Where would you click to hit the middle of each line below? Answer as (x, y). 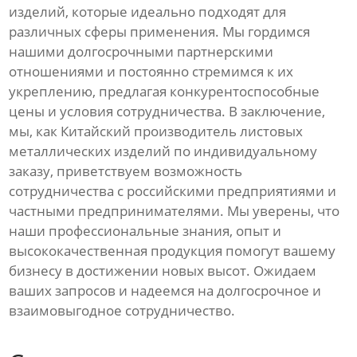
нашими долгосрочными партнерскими (141, 52)
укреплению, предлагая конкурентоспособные (165, 92)
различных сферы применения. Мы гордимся (160, 32)
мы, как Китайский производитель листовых (156, 131)
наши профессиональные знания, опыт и (145, 231)
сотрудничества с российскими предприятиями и (173, 191)
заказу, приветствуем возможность (126, 171)
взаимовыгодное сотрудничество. (122, 311)
